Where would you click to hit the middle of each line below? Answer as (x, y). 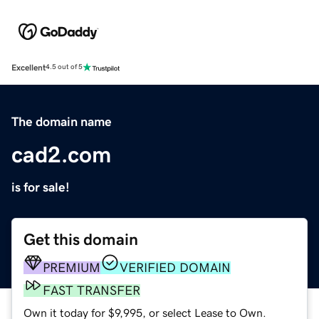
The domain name (62, 121)
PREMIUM (72, 267)
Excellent (28, 67)
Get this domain (81, 239)
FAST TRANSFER (91, 290)
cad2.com (61, 154)
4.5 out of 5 (64, 67)
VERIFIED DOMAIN (175, 267)
